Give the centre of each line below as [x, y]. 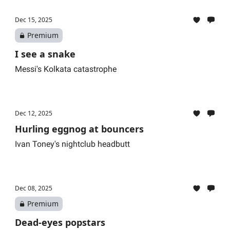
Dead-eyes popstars [60, 222]
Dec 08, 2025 [34, 188]
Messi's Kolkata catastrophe [66, 69]
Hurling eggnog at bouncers [79, 129]
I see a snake [45, 54]
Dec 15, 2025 [34, 20]
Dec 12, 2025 [34, 113]
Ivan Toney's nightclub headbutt [72, 144]
